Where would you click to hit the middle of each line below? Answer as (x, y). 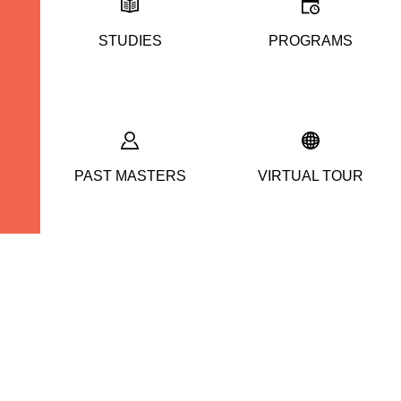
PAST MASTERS (131, 176)
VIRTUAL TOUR (311, 176)
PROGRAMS (311, 40)
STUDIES (131, 40)
